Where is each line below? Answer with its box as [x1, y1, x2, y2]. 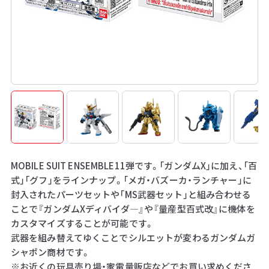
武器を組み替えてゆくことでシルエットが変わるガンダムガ [10, 231, 256, 244]
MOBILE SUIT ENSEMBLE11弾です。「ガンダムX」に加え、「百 [10, 159, 257, 172]
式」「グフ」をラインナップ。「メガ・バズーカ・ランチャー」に [10, 173, 252, 186]
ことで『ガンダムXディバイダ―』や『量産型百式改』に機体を [10, 202, 255, 215]
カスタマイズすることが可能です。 [10, 216, 154, 229]
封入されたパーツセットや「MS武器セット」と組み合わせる [10, 187, 252, 201]
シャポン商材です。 [10, 245, 91, 258]
